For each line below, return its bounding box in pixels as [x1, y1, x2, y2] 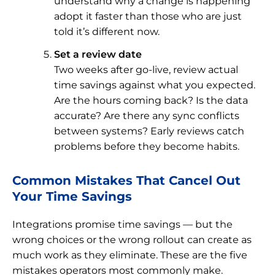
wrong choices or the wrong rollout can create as [12, 233, 252, 246]
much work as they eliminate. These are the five [12, 249, 247, 261]
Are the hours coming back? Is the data [54, 94, 248, 106]
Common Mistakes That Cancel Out [12, 172, 241, 188]
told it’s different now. [54, 25, 160, 37]
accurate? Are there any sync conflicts [54, 109, 239, 122]
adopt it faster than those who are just [54, 10, 242, 22]
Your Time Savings [12, 188, 132, 204]
